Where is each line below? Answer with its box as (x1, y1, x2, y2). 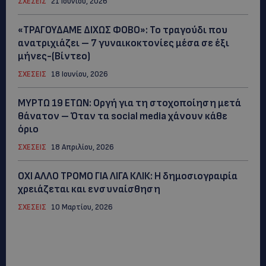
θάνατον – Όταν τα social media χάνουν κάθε (18, 110, 227, 122)
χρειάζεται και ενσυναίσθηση (18, 183, 160, 195)
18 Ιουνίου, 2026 (51, 69, 108, 79)
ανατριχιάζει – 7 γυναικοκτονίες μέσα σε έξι (18, 37, 229, 49)
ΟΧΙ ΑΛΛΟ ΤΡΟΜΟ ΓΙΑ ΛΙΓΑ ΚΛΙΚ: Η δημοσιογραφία (18, 170, 237, 182)
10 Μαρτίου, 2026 (51, 202, 113, 212)
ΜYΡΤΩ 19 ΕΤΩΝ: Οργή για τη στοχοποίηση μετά (18, 97, 241, 109)
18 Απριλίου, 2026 (51, 142, 114, 152)
